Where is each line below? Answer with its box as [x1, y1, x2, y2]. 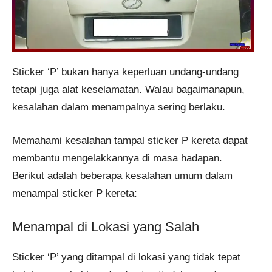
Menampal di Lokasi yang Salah [12, 219, 199, 235]
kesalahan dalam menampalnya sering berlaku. [12, 101, 225, 114]
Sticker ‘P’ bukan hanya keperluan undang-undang [12, 66, 239, 78]
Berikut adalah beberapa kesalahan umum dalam [12, 169, 233, 182]
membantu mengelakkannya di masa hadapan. [12, 152, 222, 164]
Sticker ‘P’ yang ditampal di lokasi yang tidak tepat [12, 251, 240, 263]
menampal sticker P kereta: [12, 187, 137, 199]
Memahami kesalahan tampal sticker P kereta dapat [12, 134, 248, 146]
